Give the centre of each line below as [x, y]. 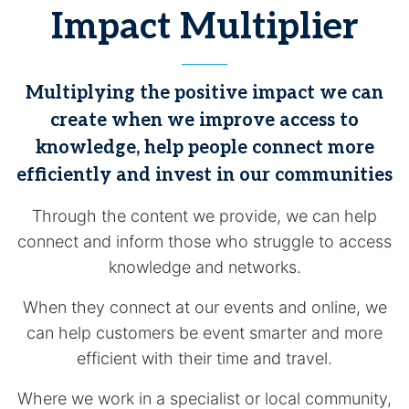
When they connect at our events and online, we [204, 307]
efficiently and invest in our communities [204, 175]
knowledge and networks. [204, 267]
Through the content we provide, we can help [204, 216]
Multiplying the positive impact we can [204, 93]
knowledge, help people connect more [204, 148]
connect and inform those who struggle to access [204, 241]
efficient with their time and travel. [204, 358]
